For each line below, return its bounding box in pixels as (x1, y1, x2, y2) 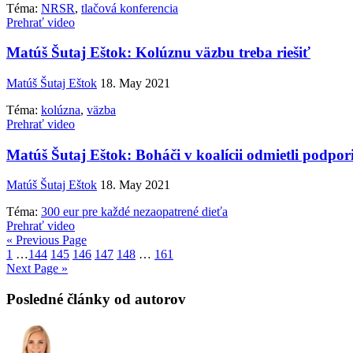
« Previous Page (6, 233, 87, 247)
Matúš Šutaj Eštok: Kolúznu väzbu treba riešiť (6, 44, 310, 61)
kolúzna (41, 103, 80, 117)
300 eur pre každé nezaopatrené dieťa (41, 205, 228, 219)
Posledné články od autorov (6, 291, 186, 308)
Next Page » (6, 262, 68, 276)
